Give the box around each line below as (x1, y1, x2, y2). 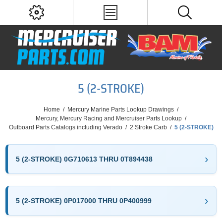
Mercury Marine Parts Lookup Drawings (67, 106, 174, 113)
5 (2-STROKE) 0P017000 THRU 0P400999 (16, 196, 152, 205)
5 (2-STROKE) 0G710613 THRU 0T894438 (16, 155, 153, 163)
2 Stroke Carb (129, 124, 167, 131)
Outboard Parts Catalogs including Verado (8, 124, 122, 131)
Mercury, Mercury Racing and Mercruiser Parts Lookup (36, 115, 182, 122)
